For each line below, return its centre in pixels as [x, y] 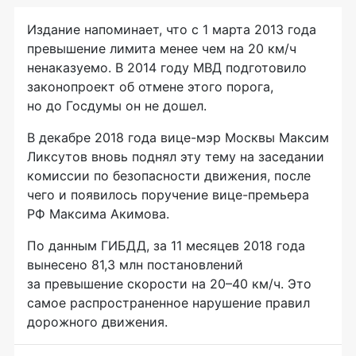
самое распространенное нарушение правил [168, 302]
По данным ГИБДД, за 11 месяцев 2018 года [166, 245]
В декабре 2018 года [94, 137]
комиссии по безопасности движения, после [169, 175]
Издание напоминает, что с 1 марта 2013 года [172, 29]
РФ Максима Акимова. [98, 213]
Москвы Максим [275, 137]
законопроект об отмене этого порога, [150, 86]
